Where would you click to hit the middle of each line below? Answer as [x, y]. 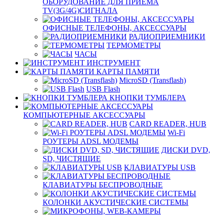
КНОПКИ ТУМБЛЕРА [148, 98]
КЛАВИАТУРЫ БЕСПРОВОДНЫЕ [103, 185]
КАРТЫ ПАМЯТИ [128, 72]
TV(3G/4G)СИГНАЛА [80, 11]
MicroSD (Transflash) [153, 80]
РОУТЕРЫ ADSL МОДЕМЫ [91, 141]
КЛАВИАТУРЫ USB [160, 168]
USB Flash [103, 89]
